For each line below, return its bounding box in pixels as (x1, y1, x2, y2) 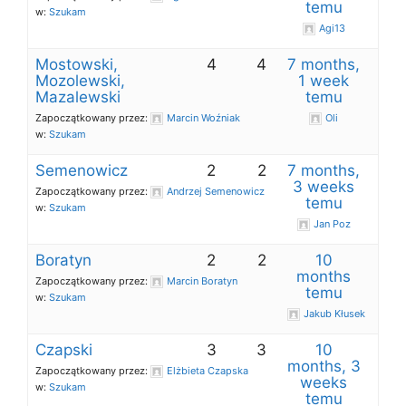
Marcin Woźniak (167, 111, 240, 124)
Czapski (35, 341, 92, 359)
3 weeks (293, 178, 355, 196)
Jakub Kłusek (303, 307, 365, 320)
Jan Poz (313, 217, 351, 230)
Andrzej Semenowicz (167, 185, 265, 198)
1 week (298, 72, 350, 90)
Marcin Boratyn (167, 275, 237, 287)
